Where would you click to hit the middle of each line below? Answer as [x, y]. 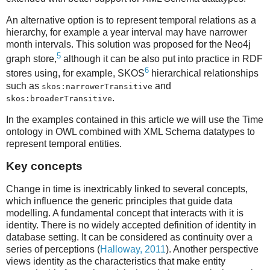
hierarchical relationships [204, 74]
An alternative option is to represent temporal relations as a [131, 20]
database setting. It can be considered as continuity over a [129, 237]
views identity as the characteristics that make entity [116, 262]
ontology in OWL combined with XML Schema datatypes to [130, 131]
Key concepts [44, 166]
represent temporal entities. [64, 143]
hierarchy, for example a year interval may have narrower [127, 33]
